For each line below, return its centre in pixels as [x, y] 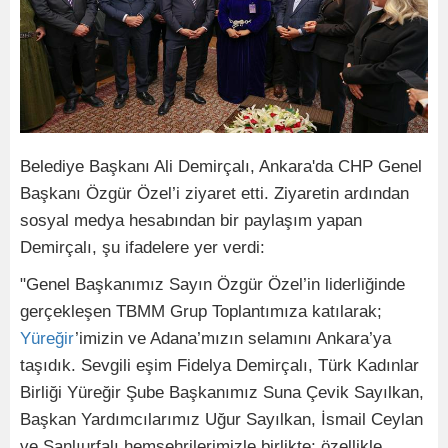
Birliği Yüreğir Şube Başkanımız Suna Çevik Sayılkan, [222, 393]
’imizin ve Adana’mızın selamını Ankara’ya [233, 339]
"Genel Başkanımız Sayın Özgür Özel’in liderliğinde [212, 285]
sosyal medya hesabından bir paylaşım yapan [191, 221]
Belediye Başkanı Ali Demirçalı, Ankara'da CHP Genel [221, 167]
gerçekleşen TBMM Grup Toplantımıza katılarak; [201, 312]
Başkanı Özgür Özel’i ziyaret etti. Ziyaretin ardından [214, 194]
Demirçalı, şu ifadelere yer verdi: [142, 248]
